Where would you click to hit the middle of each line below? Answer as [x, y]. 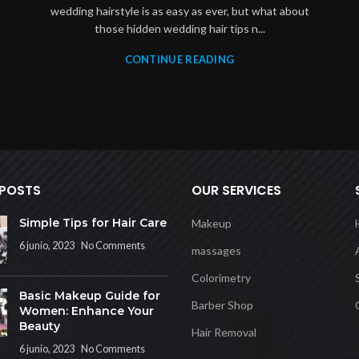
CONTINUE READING [179, 59]
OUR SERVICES [236, 190]
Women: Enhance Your [86, 311]
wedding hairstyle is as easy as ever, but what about [179, 10]
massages [216, 250]
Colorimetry [221, 278]
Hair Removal [224, 332]
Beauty [39, 326]
